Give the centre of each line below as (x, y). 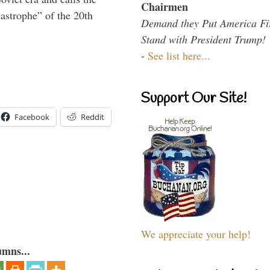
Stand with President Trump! (203, 39)
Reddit (93, 117)
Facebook (32, 117)
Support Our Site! (194, 99)
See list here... (179, 55)
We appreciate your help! (196, 234)
